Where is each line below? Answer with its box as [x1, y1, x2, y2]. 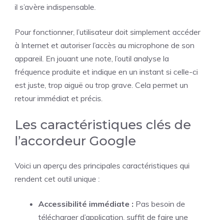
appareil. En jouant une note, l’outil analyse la [15, 54, 169, 63]
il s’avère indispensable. [15, 2, 96, 12]
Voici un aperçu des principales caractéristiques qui [15, 161, 190, 170]
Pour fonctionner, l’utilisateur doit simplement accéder [15, 27, 200, 37]
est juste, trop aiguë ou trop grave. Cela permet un [15, 80, 188, 90]
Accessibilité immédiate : [38, 199, 134, 209]
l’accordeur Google [15, 133, 136, 149]
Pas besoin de [134, 199, 185, 209]
